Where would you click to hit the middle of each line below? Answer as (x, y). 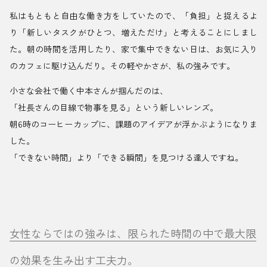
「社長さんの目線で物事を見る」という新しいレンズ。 (114, 108)
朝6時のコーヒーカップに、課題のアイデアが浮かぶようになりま (133, 124)
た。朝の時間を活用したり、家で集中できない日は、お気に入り (133, 49)
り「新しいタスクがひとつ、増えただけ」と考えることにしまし (133, 32)
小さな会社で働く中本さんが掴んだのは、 (89, 91)
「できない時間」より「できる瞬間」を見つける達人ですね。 (126, 158)
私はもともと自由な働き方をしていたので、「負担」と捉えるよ (133, 16)
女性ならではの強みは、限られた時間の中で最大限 (133, 233)
